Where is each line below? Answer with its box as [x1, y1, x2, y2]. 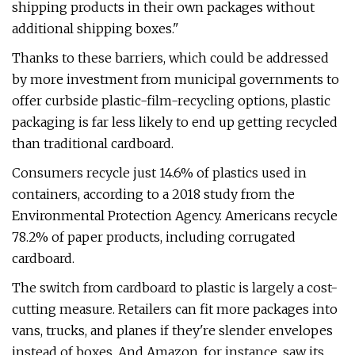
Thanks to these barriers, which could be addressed [12, 50, 329, 66]
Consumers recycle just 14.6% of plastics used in [12, 165, 307, 181]
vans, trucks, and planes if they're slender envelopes [12, 323, 333, 338]
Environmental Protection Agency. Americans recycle [12, 208, 338, 223]
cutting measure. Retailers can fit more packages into [12, 301, 338, 317]
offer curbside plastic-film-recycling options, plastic [12, 93, 330, 109]
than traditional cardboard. [12, 136, 174, 151]
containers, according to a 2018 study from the [12, 186, 295, 202]
